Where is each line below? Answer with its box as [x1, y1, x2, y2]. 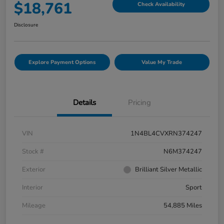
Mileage [22, 201, 45, 210]
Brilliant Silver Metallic [135, 165, 202, 174]
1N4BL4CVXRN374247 [130, 129, 202, 138]
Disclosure [14, 21, 38, 29]
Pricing [128, 97, 151, 108]
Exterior [22, 165, 45, 174]
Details [73, 97, 96, 108]
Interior [22, 183, 43, 192]
